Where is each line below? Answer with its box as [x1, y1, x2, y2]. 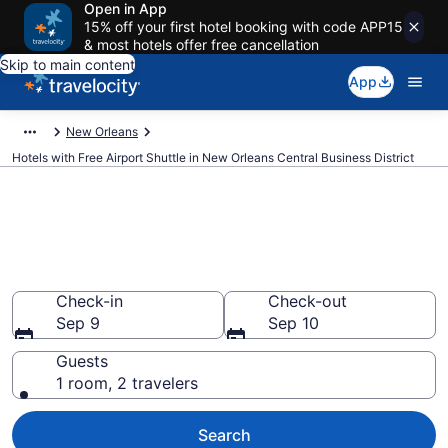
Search [197, 425, 251, 445]
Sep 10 [268, 313, 319, 333]
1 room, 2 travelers [56, 373, 198, 393]
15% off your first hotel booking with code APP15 [84, 18, 403, 35]
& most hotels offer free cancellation [84, 36, 319, 53]
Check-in [56, 291, 123, 311]
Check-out [268, 291, 347, 311]
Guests [56, 351, 108, 371]
